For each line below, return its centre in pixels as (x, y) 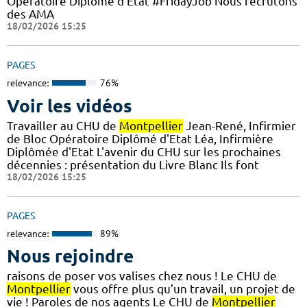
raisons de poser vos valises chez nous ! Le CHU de (142, 276)
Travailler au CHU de (63, 125)
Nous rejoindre (70, 256)
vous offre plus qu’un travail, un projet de (183, 289)
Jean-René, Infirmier (240, 125)
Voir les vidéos (70, 106)
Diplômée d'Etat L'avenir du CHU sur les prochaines (144, 151)
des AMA (30, 14)
